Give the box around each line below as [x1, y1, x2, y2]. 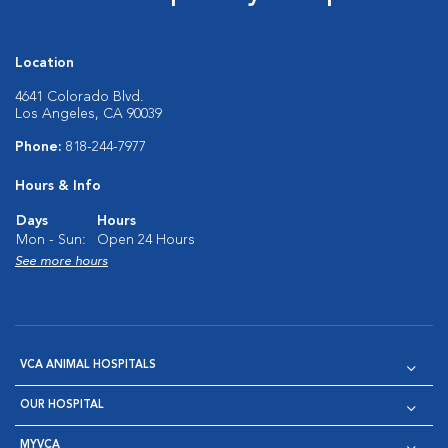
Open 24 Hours [97, 233, 195, 247]
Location [15, 56, 74, 70]
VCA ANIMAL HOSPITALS [20, 360, 156, 371]
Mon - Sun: [16, 233, 86, 247]
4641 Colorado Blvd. [15, 90, 144, 104]
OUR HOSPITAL [20, 400, 104, 411]
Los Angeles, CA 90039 [15, 107, 162, 121]
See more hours [15, 255, 108, 268]
